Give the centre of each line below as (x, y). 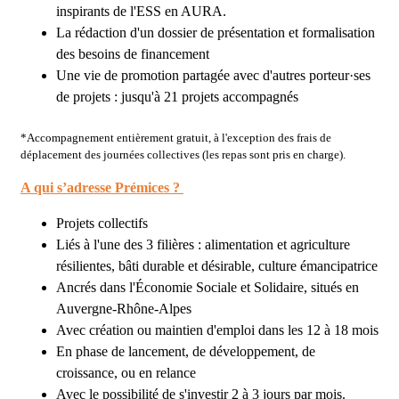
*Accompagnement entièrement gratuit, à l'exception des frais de (176, 138)
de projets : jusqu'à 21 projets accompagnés (177, 97)
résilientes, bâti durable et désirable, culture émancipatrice (217, 266)
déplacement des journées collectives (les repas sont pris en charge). (183, 155)
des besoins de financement (134, 54)
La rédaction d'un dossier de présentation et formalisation (216, 33)
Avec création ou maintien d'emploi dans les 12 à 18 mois (217, 330)
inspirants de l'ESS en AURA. (143, 11)
